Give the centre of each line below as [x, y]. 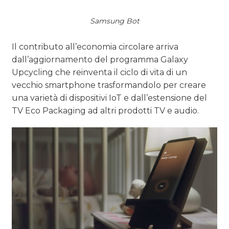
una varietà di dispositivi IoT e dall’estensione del [110, 98]
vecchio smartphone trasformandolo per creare [109, 85]
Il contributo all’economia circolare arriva [95, 47]
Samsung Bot [114, 21]
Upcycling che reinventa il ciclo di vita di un [100, 73]
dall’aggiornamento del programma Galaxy [100, 60]
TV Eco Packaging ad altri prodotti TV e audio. [106, 111]
